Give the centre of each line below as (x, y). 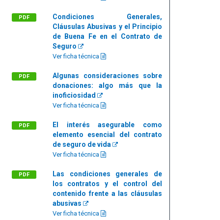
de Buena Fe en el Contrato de (107, 36)
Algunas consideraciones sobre (107, 76)
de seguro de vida (83, 144)
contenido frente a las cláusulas (107, 193)
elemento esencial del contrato (107, 135)
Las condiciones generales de (107, 174)
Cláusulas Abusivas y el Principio (107, 27)
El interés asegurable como (107, 125)
